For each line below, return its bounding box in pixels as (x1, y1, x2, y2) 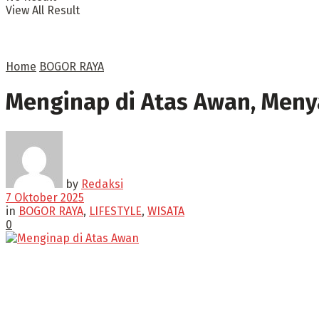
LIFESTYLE (89, 204, 142, 218)
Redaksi (81, 177, 123, 191)
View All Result (6, 4, 80, 17)
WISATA (147, 204, 184, 218)
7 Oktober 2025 (6, 190, 84, 204)
